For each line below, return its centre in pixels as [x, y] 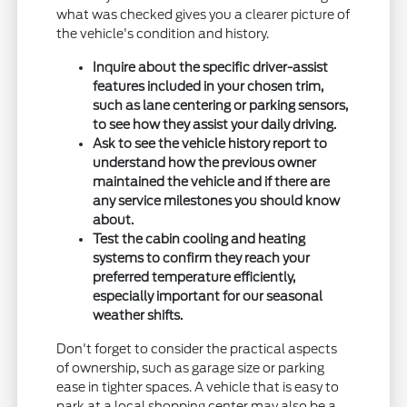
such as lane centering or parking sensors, [221, 106]
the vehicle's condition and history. [163, 34]
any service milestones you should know [217, 201]
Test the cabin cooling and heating [199, 239]
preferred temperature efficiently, [194, 278]
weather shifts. [138, 316]
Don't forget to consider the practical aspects [197, 349]
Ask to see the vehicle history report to [210, 144]
